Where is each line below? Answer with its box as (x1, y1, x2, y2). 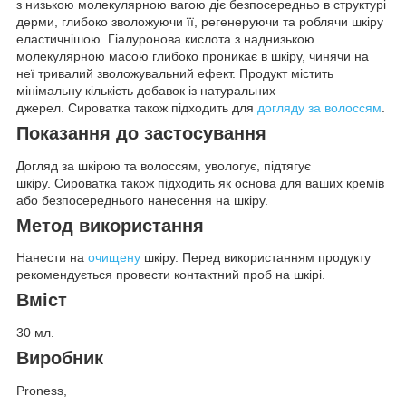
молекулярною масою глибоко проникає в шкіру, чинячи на (16, 49, 369, 64)
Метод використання (16, 215, 204, 236)
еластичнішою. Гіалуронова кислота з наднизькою (16, 32, 314, 47)
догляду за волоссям (257, 101, 382, 116)
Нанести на (16, 250, 88, 266)
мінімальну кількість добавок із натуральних (16, 83, 275, 99)
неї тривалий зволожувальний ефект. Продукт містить (16, 66, 333, 82)
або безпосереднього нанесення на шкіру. (16, 192, 268, 208)
